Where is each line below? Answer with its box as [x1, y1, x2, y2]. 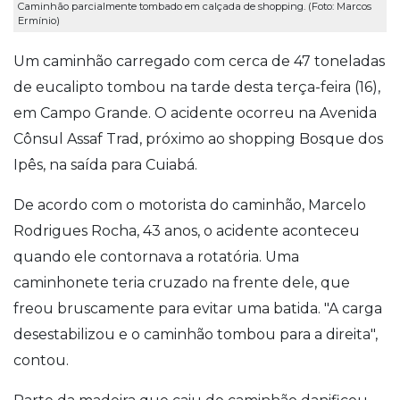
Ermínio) [18, 14, 60, 28]
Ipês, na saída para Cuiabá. [13, 155, 197, 173]
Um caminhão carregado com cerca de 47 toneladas [13, 52, 385, 70]
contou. [13, 351, 69, 369]
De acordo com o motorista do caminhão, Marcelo [13, 196, 366, 213]
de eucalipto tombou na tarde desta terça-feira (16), [13, 78, 380, 96]
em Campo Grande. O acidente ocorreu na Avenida [13, 104, 377, 121]
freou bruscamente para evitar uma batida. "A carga [13, 299, 382, 317]
